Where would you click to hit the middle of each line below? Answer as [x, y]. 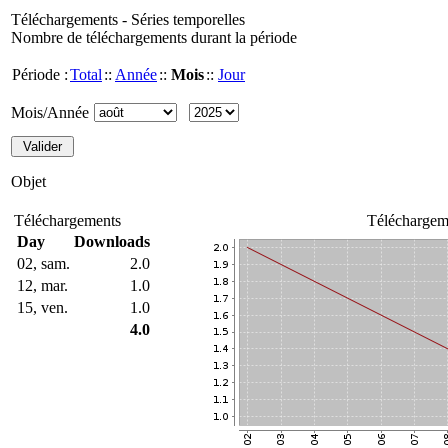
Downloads [112, 241]
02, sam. [43, 263]
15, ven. [42, 307]
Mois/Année [50, 112]
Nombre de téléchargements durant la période [154, 37]
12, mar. [42, 285]
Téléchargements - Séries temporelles [128, 19]
